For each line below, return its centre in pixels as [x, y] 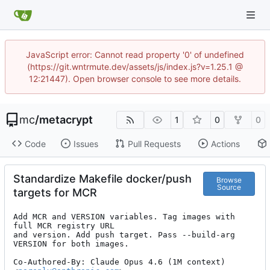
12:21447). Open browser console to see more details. [135, 79]
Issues [86, 143]
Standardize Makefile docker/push [102, 179]
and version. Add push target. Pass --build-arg [124, 235]
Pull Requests [154, 143]
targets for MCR [55, 193]
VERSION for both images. [71, 244]
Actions [225, 143]
